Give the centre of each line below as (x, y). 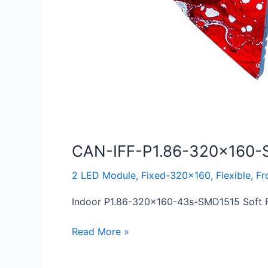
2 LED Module (104, 175)
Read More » (100, 232)
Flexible (233, 175)
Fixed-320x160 (176, 175)
